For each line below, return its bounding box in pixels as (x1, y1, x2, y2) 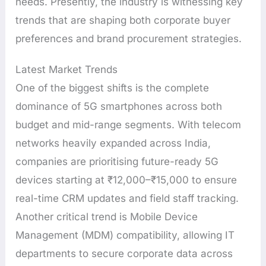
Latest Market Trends (15, 63, 118, 75)
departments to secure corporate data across (15, 247, 233, 259)
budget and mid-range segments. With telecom (15, 118, 242, 131)
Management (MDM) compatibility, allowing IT (15, 229, 235, 241)
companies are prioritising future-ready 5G (15, 155, 219, 167)
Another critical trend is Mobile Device (15, 210, 198, 223)
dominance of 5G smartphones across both (15, 100, 223, 112)
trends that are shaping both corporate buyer (15, 14, 231, 27)
